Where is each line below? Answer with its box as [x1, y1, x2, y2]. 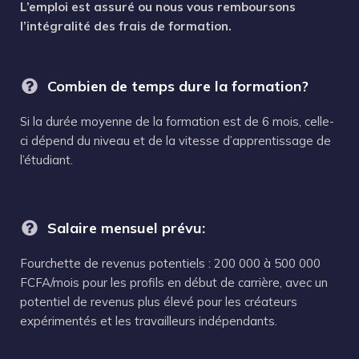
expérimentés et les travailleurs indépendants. [20, 313, 277, 329]
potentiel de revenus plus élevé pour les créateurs [20, 294, 297, 310]
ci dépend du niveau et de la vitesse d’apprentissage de [20, 133, 331, 149]
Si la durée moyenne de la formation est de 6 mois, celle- [20, 114, 334, 130]
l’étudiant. [20, 152, 73, 168]
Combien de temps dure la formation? [47, 77, 309, 96]
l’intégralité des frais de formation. [20, 18, 232, 34]
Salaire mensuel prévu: [47, 219, 205, 238]
